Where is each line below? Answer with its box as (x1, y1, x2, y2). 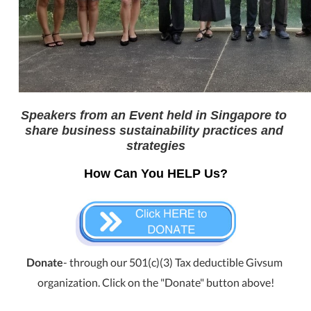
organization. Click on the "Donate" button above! (37, 276, 274, 289)
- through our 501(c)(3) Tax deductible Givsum (63, 255, 283, 269)
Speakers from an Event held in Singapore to (21, 108, 287, 122)
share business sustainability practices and (24, 123, 283, 137)
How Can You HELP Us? (83, 167, 228, 181)
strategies (126, 138, 185, 153)
